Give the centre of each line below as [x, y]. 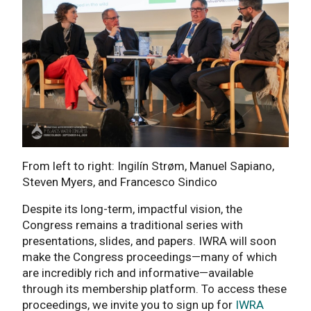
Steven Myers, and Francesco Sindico [120, 182]
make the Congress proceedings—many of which [150, 257]
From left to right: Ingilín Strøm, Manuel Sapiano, [148, 166]
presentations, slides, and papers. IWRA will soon [149, 241]
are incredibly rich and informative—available [138, 272]
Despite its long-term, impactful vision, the [132, 209]
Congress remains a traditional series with [133, 225]
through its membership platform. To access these [154, 288]
